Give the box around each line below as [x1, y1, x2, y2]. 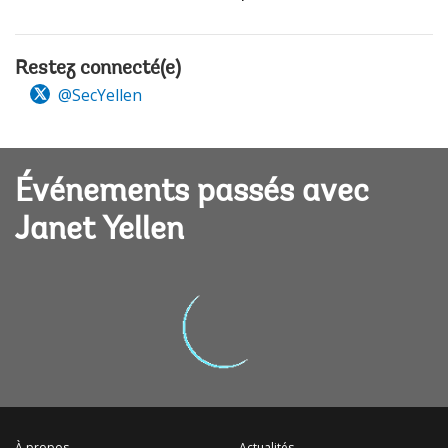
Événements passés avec [15, 177, 369, 210]
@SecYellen [54, 83, 142, 106]
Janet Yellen [15, 215, 184, 248]
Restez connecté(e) [15, 58, 181, 79]
